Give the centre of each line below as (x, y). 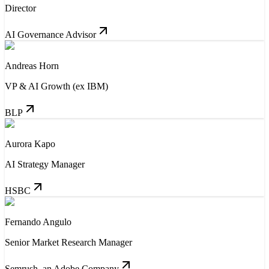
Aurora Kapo (30, 144)
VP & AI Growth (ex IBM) (56, 86)
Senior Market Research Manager (68, 243)
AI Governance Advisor (50, 35)
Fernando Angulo (38, 222)
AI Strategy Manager (45, 165)
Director (20, 8)
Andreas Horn (32, 66)
